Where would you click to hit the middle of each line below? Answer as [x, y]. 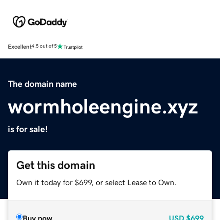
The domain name [42, 84]
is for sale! [28, 129]
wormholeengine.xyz [103, 106]
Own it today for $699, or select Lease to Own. [96, 182]
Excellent [20, 46]
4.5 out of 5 [44, 46]
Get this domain [56, 165]
